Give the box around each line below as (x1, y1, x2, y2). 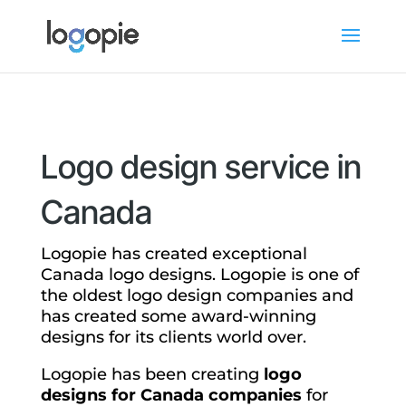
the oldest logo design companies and (40, 285, 353, 305)
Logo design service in (40, 147, 362, 187)
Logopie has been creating (40, 364, 264, 384)
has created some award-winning (40, 306, 316, 326)
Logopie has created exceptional (40, 244, 307, 264)
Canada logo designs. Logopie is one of (40, 265, 359, 285)
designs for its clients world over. (40, 327, 306, 347)
